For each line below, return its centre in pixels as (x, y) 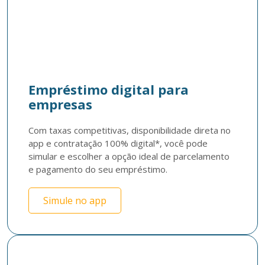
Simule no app (75, 201)
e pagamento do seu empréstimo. (98, 169)
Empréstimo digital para (109, 89)
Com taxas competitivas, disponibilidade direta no (130, 130)
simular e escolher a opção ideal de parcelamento (129, 156)
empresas (60, 104)
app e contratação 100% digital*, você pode (118, 143)
